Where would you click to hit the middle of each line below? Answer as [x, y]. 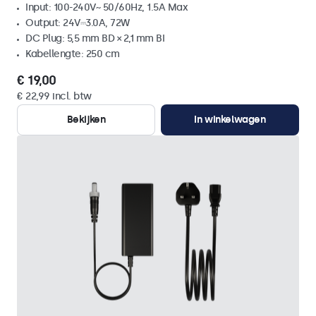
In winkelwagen [230, 120]
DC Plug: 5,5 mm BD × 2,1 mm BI [95, 38]
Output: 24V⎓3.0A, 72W [78, 23]
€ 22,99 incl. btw [54, 96]
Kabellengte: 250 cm [73, 54]
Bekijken [86, 120]
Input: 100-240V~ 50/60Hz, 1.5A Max [107, 7]
